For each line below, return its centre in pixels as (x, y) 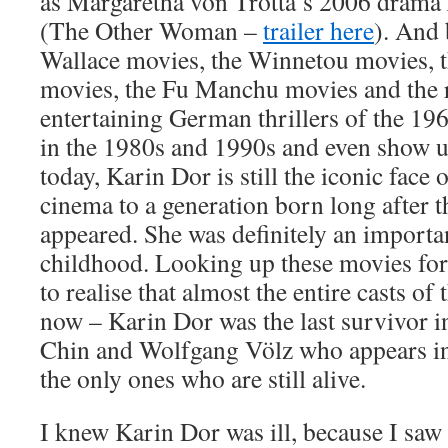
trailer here (318, 30)
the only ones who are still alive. (203, 378)
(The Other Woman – (151, 30)
